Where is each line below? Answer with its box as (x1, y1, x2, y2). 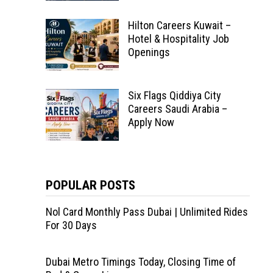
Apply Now (127, 116, 174, 129)
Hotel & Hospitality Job (127, 32, 229, 45)
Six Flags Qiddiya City (127, 89, 221, 102)
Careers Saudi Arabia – (127, 102, 227, 115)
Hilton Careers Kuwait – (127, 19, 231, 32)
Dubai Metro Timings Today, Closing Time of (45, 255, 236, 268)
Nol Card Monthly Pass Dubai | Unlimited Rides (45, 205, 248, 218)
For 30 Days (45, 219, 97, 232)
